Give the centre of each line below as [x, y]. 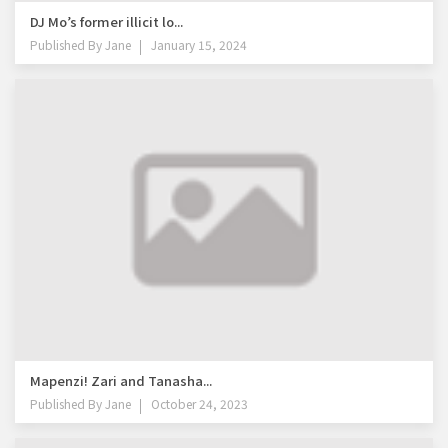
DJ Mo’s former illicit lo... [106, 21]
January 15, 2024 [199, 44]
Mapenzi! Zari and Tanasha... [121, 380]
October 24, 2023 [199, 403]
